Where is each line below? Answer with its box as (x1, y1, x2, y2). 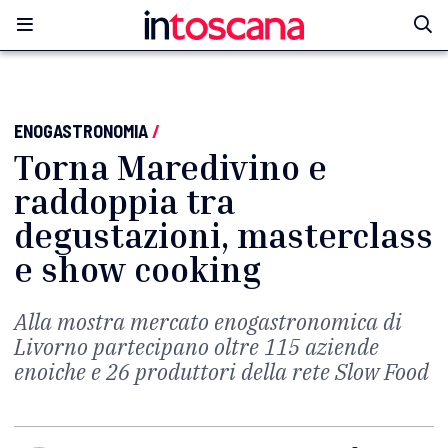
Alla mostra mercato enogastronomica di (14, 307, 402, 336)
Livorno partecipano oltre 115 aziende (14, 332, 379, 361)
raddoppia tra (14, 181, 235, 222)
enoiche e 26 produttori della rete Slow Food (14, 357, 429, 386)
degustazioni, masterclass (14, 215, 433, 256)
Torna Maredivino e (14, 147, 327, 188)
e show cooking (14, 249, 261, 290)
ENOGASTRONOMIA (14, 120, 148, 142)
